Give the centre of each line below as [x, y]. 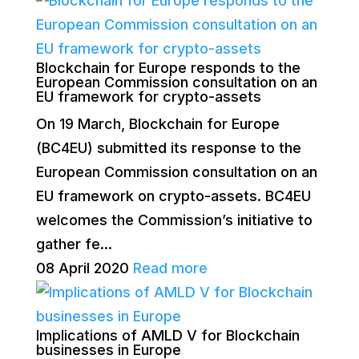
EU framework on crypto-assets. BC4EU [173, 196]
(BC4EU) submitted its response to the [168, 148]
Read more [170, 268]
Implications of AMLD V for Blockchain [167, 335]
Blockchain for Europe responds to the [168, 68]
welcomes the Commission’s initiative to [174, 220]
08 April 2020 [82, 268]
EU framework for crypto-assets [148, 97]
